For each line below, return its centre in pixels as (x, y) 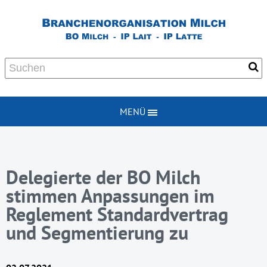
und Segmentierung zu (97, 233)
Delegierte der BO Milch (103, 177)
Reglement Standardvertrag (117, 214)
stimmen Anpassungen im (110, 196)
